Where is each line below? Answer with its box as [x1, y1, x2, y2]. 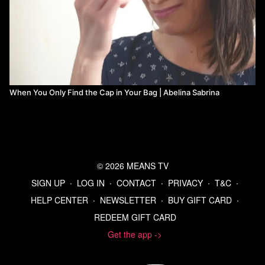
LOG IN [77, 177, 105, 189]
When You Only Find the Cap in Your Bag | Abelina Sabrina [9, 87, 219, 97]
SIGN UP [31, 177, 65, 189]
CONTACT [117, 177, 156, 189]
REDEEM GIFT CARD [93, 211, 176, 223]
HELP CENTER [31, 194, 88, 206]
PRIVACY [168, 177, 203, 189]
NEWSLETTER [100, 194, 156, 206]
